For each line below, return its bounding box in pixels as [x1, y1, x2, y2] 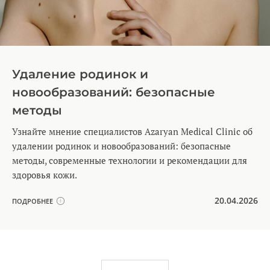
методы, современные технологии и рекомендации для [12, 155, 247, 167]
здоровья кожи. [12, 169, 77, 181]
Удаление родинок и [12, 67, 148, 82]
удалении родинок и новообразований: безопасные [12, 140, 231, 152]
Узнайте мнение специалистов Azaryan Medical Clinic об [12, 126, 253, 138]
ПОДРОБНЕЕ [12, 196, 53, 206]
